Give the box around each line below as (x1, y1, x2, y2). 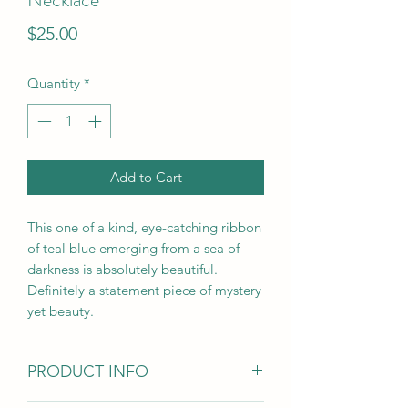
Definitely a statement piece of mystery (27, 281, 261, 300)
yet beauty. (27, 302, 97, 321)
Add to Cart (109, 168, 182, 187)
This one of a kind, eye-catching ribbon (27, 219, 261, 237)
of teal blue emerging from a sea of (27, 240, 240, 258)
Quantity (27, 74, 80, 92)
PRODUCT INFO (27, 362, 148, 382)
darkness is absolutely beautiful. (27, 260, 218, 279)
